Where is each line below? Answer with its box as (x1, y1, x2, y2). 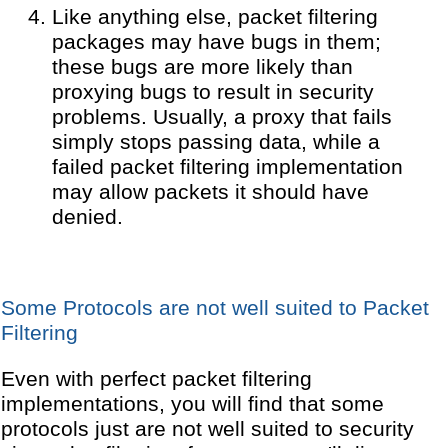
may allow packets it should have (51, 180, 369, 205)
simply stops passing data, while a (51, 130, 380, 155)
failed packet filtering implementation (51, 155, 403, 180)
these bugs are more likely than (51, 55, 353, 80)
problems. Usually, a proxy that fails (51, 105, 392, 130)
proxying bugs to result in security (51, 80, 374, 105)
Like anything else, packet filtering (51, 5, 378, 30)
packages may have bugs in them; (51, 30, 381, 55)
